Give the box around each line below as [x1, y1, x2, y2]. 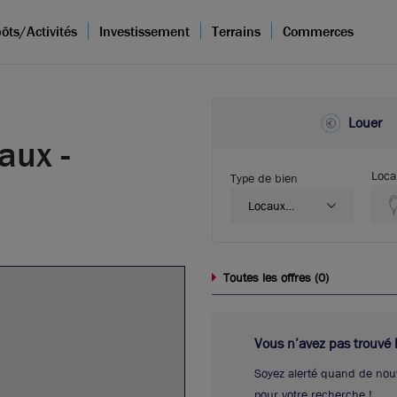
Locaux [248, 197, 285, 214]
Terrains [212, 22, 261, 41]
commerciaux [248, 214, 318, 230]
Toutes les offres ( [223, 269, 318, 285]
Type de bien [230, 170, 298, 186]
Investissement [99, 22, 190, 41]
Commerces [283, 22, 354, 41]
